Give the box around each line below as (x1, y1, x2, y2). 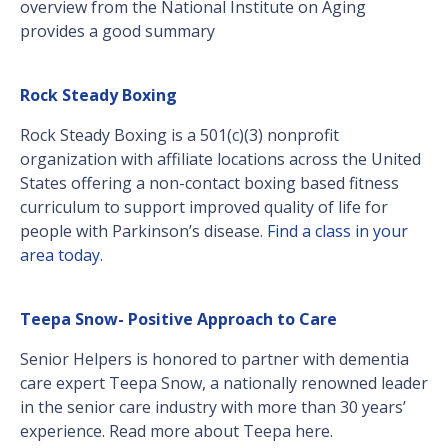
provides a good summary (20, 20, 215, 43)
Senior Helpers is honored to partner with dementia (20, 348, 409, 371)
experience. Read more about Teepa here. (20, 420, 333, 443)
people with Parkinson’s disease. (20, 220, 267, 243)
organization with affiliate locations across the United (20, 148, 421, 171)
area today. (20, 244, 103, 267)
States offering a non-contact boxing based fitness (20, 172, 399, 195)
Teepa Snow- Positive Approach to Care (20, 308, 337, 331)
